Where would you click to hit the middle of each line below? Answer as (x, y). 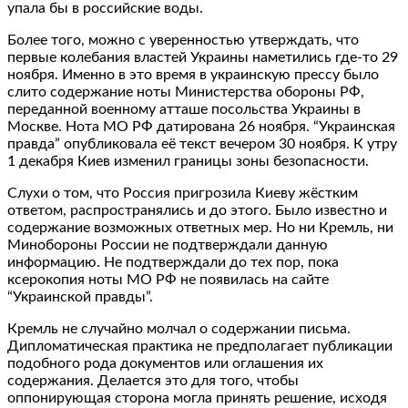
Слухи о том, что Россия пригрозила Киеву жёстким (183, 193)
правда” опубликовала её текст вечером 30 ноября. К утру (202, 143)
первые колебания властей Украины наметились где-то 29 (203, 57)
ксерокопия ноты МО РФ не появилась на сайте (168, 279)
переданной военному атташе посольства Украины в (184, 109)
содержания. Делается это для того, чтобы (153, 380)
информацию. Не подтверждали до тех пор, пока (173, 262)
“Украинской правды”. (80, 296)
